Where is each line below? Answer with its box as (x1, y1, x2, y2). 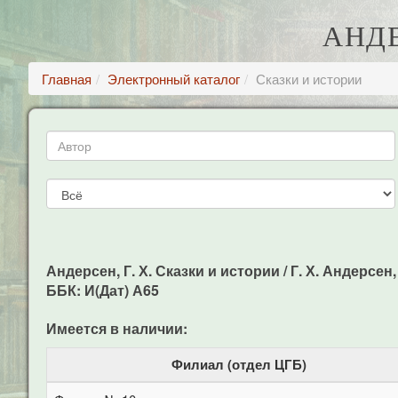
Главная (42, 69, 92, 88)
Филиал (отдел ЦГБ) (171, 354, 306, 374)
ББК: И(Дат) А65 (46, 280, 159, 300)
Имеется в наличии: (46, 318, 187, 338)
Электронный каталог (107, 69, 240, 88)
